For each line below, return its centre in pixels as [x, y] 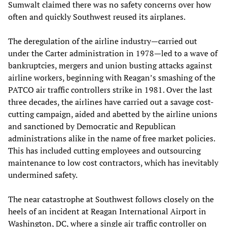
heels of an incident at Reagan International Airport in [107, 211]
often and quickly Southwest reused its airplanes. [97, 16]
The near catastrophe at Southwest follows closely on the [111, 199]
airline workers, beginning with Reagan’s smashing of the [112, 77]
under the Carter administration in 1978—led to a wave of [113, 53]
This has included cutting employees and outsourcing [104, 150]
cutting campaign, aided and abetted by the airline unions [113, 114]
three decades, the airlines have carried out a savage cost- [111, 102]
